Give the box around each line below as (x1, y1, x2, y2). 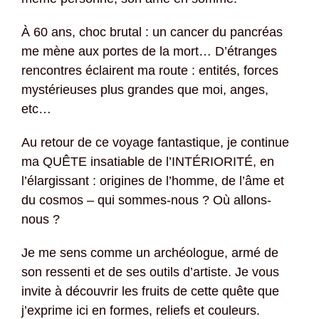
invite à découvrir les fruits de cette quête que (21, 284, 279, 299)
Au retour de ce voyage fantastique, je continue (21, 135, 289, 150)
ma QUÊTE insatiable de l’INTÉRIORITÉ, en (21, 155, 274, 169)
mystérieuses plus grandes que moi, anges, (21, 83, 268, 98)
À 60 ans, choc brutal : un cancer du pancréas (21, 25, 283, 40)
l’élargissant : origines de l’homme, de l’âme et (21, 174, 284, 189)
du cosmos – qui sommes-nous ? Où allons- (21, 193, 271, 208)
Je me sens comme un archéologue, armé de (21, 246, 278, 261)
